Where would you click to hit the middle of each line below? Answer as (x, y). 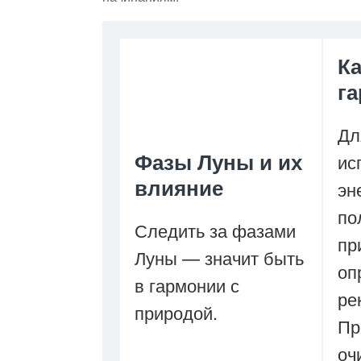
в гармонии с (187, 285)
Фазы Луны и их (218, 162)
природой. (176, 312)
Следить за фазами (215, 230)
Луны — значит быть (219, 257)
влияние (179, 187)
